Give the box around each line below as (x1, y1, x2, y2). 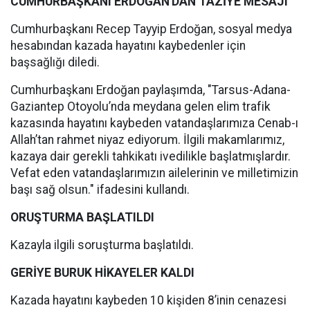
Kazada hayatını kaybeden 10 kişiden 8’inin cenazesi (10, 293, 286, 307)
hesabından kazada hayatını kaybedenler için (10, 39, 246, 53)
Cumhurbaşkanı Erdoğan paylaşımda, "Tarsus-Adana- (10, 83, 291, 97)
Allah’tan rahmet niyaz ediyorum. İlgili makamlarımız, (10, 133, 284, 147)
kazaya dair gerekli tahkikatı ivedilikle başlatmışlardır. (10, 149, 291, 163)
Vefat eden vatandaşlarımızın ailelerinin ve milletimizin (10, 166, 298, 180)
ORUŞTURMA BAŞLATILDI (10, 210, 154, 224)
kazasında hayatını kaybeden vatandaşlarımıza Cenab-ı (10, 116, 298, 130)
